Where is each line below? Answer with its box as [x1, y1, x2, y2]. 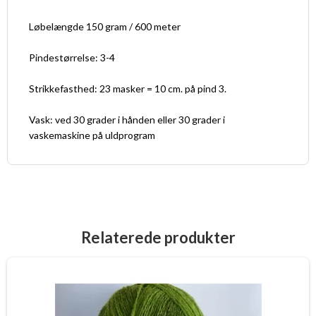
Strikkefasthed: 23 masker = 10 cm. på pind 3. [29, 82, 226, 95]
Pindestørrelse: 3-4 [29, 51, 115, 63]
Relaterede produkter [80, 227, 236, 247]
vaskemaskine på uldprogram [29, 128, 155, 141]
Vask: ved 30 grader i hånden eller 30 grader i [29, 113, 225, 126]
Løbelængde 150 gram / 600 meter [29, 20, 181, 32]
